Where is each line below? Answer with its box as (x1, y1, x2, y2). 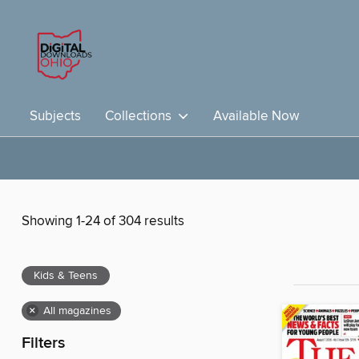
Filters (22, 333, 65, 354)
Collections (105, 107, 178, 125)
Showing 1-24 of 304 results (22, 212, 184, 231)
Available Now (213, 107, 299, 125)
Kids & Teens (34, 268, 98, 284)
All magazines (43, 304, 111, 319)
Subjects (30, 107, 81, 125)
